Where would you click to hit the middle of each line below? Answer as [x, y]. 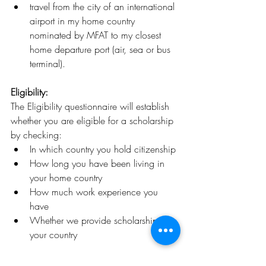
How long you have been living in [99, 163]
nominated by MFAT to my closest [97, 35]
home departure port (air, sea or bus [102, 49]
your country [53, 234]
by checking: [36, 134]
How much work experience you [95, 191]
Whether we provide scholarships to [102, 220]
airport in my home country [84, 20]
